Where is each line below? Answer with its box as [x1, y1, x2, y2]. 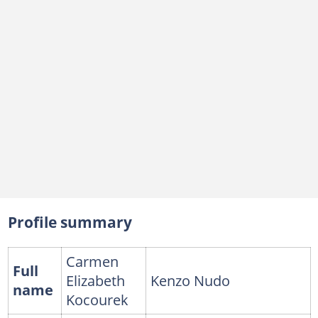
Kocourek [65, 290, 128, 310]
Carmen [65, 251, 119, 272]
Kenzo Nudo [150, 270, 230, 291]
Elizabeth [65, 270, 125, 291]
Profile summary [7, 212, 132, 233]
